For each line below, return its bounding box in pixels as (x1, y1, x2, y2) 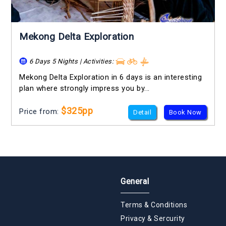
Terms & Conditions (121, 201, 187, 209)
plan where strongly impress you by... (19, 84, 150, 93)
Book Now (168, 108, 202, 117)
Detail (133, 108, 152, 117)
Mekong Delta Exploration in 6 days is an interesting (19, 73, 202, 82)
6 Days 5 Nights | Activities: (27, 57, 116, 65)
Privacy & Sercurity (121, 214, 185, 223)
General (121, 177, 149, 187)
